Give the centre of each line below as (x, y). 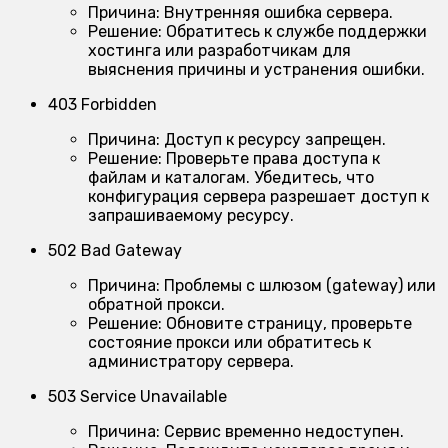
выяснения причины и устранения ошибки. (256, 70)
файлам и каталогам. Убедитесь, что (231, 178)
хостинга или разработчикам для (219, 51)
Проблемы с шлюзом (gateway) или (298, 286)
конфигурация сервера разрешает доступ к (258, 197)
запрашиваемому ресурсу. (191, 216)
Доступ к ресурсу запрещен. (273, 140)
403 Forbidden (102, 105)
